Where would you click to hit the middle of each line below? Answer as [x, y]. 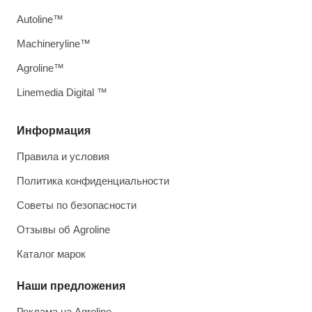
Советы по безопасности [77, 205]
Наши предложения [71, 286]
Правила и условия [63, 156]
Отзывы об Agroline [63, 229]
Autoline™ [40, 19]
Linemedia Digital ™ [62, 92]
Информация [54, 131]
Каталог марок [51, 254]
